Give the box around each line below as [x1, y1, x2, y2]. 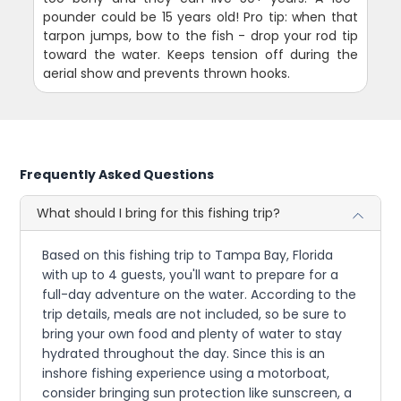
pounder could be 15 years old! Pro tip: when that [43, 7, 358, 26]
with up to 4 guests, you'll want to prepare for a [42, 265, 339, 284]
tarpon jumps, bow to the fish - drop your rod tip [43, 26, 358, 45]
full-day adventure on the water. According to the [42, 285, 357, 303]
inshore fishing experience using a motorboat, [42, 363, 330, 382]
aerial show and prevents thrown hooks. [43, 64, 291, 82]
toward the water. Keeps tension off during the [43, 45, 358, 64]
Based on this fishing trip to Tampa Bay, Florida [42, 245, 334, 264]
